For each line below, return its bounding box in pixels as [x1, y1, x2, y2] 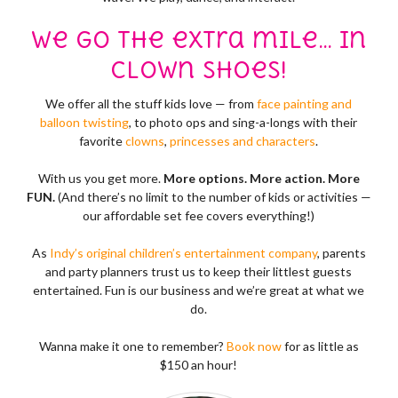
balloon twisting [40, 114, 130, 130]
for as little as [281, 338, 359, 354]
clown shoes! [110, 56, 288, 84]
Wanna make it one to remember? [38, 338, 227, 354]
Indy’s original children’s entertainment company [49, 244, 317, 260]
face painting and [257, 95, 353, 111]
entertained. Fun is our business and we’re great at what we [33, 282, 365, 298]
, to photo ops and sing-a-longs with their [129, 114, 358, 130]
